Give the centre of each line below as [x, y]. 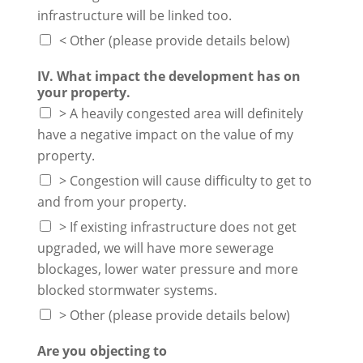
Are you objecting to [102, 350]
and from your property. [111, 201]
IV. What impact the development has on [169, 76]
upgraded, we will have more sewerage [155, 248]
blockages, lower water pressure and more [167, 269]
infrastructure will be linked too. [134, 15]
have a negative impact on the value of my [165, 134]
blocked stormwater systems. [127, 290]
